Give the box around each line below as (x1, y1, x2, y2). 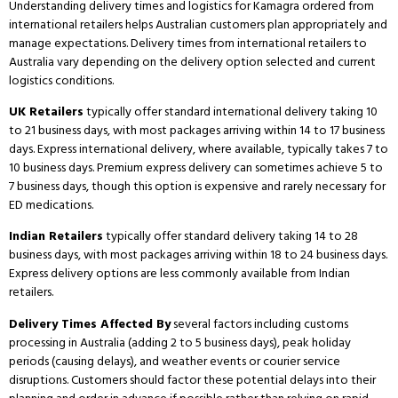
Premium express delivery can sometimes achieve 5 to (94, 156, 383, 178)
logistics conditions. (9, 69, 114, 91)
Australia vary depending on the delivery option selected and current (9, 51, 376, 72)
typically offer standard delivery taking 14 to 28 (103, 226, 358, 247)
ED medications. (9, 194, 93, 215)
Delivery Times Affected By (9, 313, 171, 334)
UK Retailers (9, 100, 84, 122)
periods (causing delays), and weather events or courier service (9, 350, 340, 371)
